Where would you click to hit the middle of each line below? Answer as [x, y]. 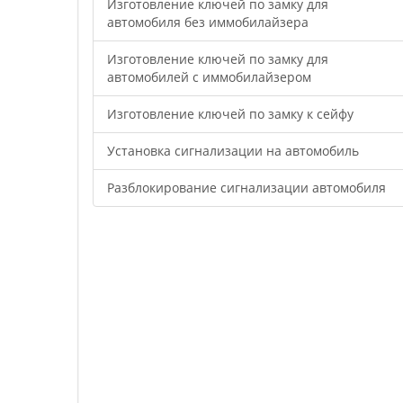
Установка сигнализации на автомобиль [233, 151]
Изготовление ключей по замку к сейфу [230, 114]
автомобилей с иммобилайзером [209, 77]
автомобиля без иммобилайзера [208, 22]
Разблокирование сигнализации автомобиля [246, 188]
